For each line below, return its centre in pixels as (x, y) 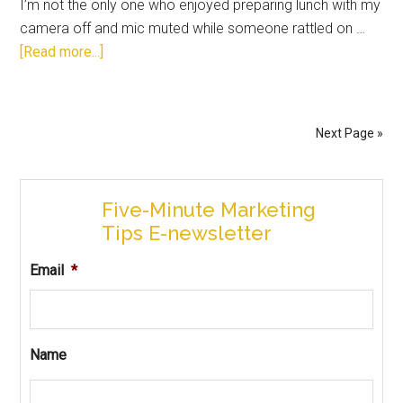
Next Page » (349, 133)
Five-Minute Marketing (209, 209)
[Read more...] (62, 51)
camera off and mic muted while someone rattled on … (193, 28)
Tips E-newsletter (187, 233)
